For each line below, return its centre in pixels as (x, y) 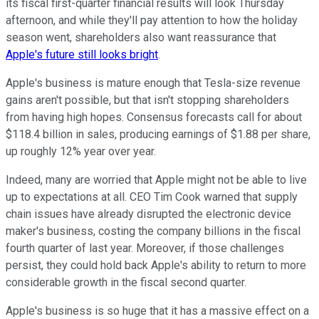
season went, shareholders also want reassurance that (141, 38)
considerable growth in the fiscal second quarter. (126, 283)
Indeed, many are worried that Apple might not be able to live (156, 180)
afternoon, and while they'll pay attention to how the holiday (152, 21)
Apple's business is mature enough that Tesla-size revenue (153, 83)
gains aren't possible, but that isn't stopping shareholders (147, 100)
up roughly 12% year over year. (81, 152)
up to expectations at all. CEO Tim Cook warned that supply (152, 197)
